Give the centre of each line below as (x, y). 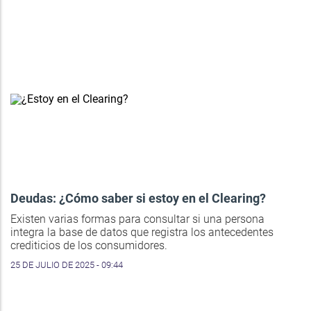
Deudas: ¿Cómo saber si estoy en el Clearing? (138, 198)
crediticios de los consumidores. (89, 245)
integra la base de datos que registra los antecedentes (142, 232)
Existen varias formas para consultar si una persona (137, 219)
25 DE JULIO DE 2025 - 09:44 (67, 264)
